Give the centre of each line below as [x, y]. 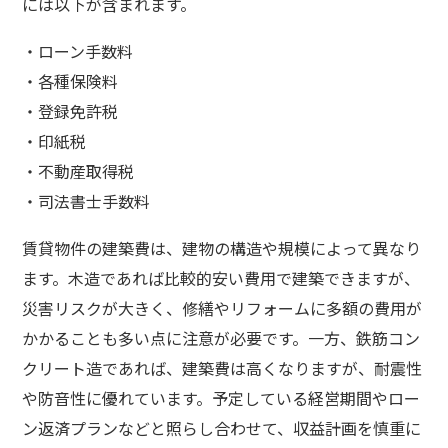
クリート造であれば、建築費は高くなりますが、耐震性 [222, 367]
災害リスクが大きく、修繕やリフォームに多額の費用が [222, 307]
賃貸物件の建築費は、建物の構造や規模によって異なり [222, 247]
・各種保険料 [70, 80]
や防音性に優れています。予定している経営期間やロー [221, 397]
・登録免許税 [70, 110]
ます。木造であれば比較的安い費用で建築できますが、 [221, 277]
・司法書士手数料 [86, 200]
